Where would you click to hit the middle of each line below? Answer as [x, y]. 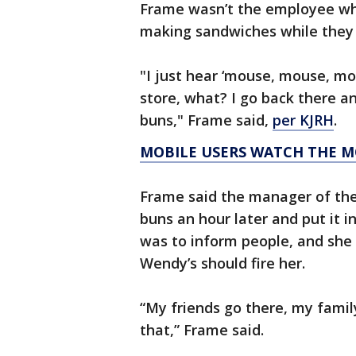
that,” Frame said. [204, 330]
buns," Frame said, [206, 120]
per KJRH [303, 120]
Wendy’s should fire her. [224, 263]
